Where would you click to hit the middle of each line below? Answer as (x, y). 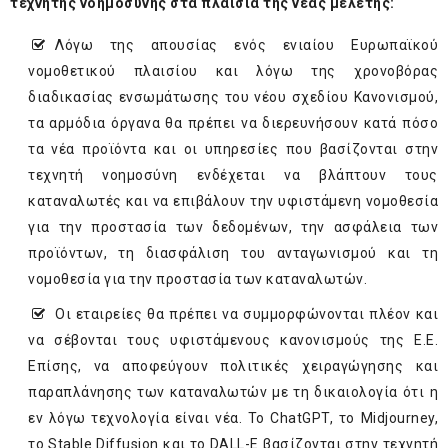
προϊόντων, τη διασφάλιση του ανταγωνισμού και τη (233, 253)
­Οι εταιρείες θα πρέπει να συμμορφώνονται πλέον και (246, 314)
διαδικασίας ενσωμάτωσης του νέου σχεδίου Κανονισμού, (233, 97)
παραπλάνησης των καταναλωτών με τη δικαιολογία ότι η (233, 392)
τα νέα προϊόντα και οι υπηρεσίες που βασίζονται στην (233, 149)
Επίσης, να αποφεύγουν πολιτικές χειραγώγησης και (233, 366)
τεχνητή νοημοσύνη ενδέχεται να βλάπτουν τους (233, 175)
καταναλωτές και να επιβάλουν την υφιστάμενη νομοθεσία (233, 201)
